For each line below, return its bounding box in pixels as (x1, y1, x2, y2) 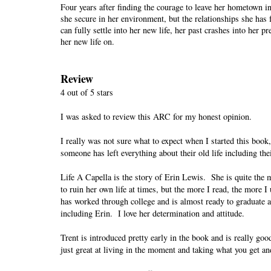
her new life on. (60, 36, 114, 48)
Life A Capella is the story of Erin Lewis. (60, 171, 206, 183)
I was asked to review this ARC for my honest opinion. (60, 111, 252, 123)
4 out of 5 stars (60, 87, 113, 99)
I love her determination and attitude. (118, 207, 244, 220)
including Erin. (60, 207, 113, 220)
